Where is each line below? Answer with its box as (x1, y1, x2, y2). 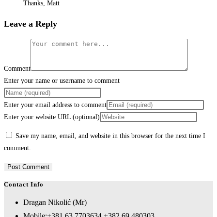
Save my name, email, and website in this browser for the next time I (15, 132, 205, 139)
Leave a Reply (4, 18, 57, 29)
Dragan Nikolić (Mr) (23, 198, 87, 207)
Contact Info (4, 181, 44, 188)
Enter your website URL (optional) (4, 113, 100, 121)
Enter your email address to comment (4, 101, 107, 108)
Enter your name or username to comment (4, 77, 120, 84)
